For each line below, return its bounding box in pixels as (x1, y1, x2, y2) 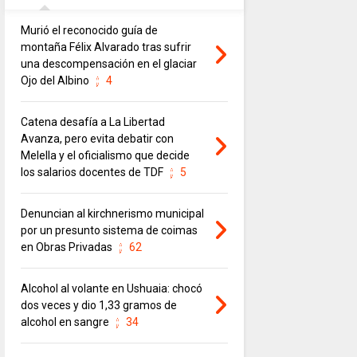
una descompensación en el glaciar (20, 57, 197, 71)
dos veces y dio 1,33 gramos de (20, 299, 177, 312)
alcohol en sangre (20, 316, 109, 329)
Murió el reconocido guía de (20, 24, 158, 37)
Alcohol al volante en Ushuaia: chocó (20, 282, 202, 296)
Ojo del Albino (20, 74, 89, 88)
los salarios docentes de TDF (20, 166, 163, 179)
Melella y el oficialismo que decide (20, 149, 190, 163)
